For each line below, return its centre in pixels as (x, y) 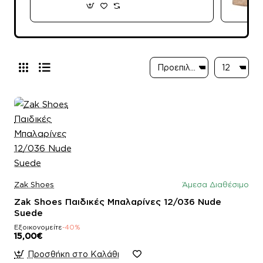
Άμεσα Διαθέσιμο (215, 184)
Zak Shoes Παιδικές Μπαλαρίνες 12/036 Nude (118, 201)
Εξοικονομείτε (38, 227)
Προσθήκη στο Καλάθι (73, 254)
